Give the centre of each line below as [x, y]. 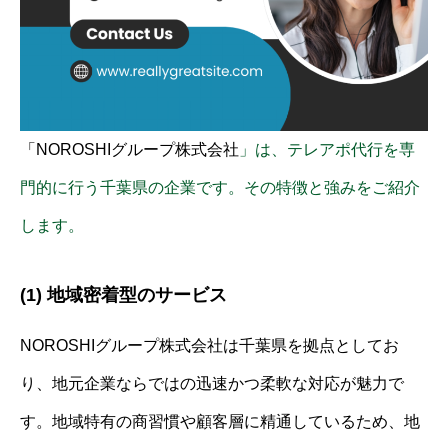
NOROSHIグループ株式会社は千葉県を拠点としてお [209, 345]
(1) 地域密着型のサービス [123, 294]
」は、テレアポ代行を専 [327, 149]
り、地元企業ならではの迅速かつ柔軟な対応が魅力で [212, 383]
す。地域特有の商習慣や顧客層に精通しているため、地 [220, 421]
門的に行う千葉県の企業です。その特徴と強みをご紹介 [220, 187]
